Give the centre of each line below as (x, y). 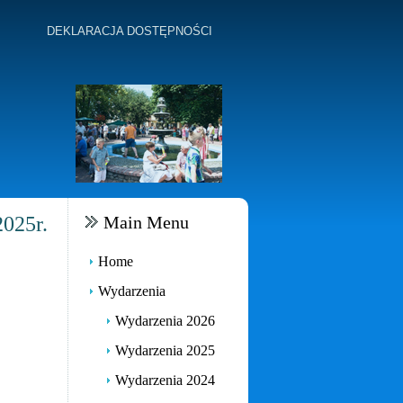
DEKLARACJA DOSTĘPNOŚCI (130, 31)
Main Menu (146, 222)
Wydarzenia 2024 (165, 380)
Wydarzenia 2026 (165, 321)
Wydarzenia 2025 (165, 350)
